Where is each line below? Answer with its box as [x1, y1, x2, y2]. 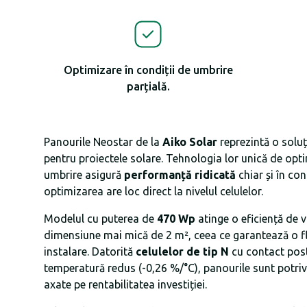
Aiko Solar [162, 135, 217, 148]
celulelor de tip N [136, 245, 229, 258]
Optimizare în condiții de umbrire [63, 64, 233, 76]
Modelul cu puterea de [44, 212, 157, 225]
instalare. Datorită [44, 245, 136, 258]
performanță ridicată [124, 168, 236, 181]
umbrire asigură [44, 168, 124, 181]
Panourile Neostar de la [44, 135, 162, 148]
